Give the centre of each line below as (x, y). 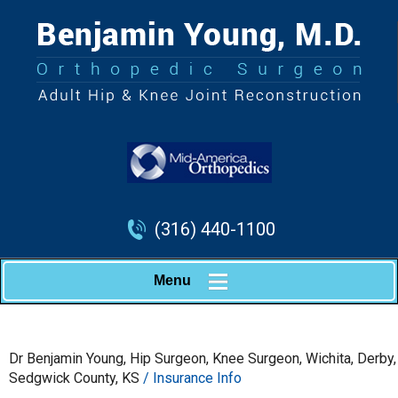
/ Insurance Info (191, 378)
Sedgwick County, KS (74, 378)
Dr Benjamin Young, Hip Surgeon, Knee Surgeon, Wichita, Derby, (203, 358)
